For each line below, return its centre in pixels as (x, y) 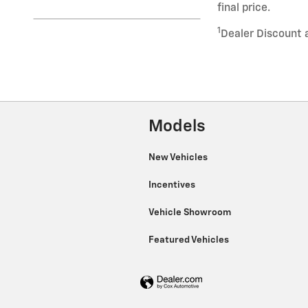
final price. (244, 8)
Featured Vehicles (190, 240)
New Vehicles (179, 158)
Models (177, 126)
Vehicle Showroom (191, 213)
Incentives (173, 185)
